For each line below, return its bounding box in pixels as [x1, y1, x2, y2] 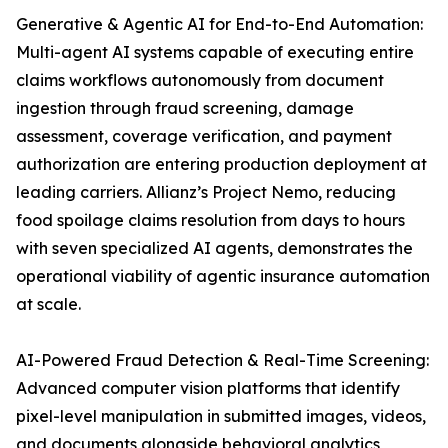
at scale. [16, 294, 81, 315]
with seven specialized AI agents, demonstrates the [16, 238, 413, 259]
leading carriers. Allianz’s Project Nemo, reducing [16, 182, 396, 203]
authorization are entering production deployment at [16, 154, 427, 175]
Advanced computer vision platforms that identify [16, 378, 400, 399]
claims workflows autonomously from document [16, 70, 384, 91]
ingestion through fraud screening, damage [16, 98, 354, 119]
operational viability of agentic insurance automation [16, 266, 430, 287]
